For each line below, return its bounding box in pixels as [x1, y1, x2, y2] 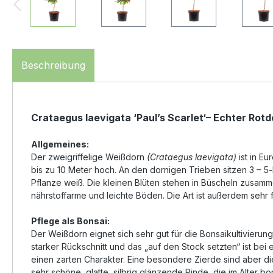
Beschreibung [21, 59, 85, 72]
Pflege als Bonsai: [31, 216, 110, 227]
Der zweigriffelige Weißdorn [31, 152, 147, 163]
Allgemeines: [31, 139, 89, 150]
